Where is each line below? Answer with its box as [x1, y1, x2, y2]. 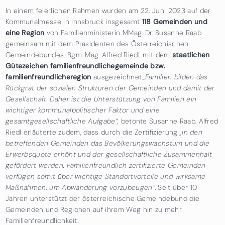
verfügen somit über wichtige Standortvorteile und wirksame [5, 171, 206, 181]
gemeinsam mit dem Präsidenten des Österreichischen [5, 39, 189, 48]
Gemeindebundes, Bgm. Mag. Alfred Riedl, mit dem [5, 50, 172, 59]
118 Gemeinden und [142, 17, 207, 26]
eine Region [5, 28, 45, 37]
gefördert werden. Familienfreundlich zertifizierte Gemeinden [5, 160, 206, 170]
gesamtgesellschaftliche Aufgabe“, [5, 116, 119, 126]
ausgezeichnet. [91, 72, 143, 81]
